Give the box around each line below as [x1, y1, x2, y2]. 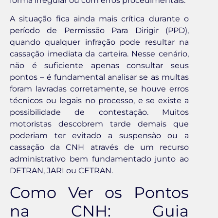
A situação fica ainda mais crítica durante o [10, 14, 189, 24]
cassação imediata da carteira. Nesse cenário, [10, 49, 189, 59]
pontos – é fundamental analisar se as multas [10, 73, 189, 82]
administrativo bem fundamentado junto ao [10, 154, 189, 164]
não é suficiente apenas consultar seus [10, 61, 189, 71]
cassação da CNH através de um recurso [10, 143, 189, 152]
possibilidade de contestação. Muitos [10, 108, 189, 117]
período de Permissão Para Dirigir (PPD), [10, 26, 189, 36]
